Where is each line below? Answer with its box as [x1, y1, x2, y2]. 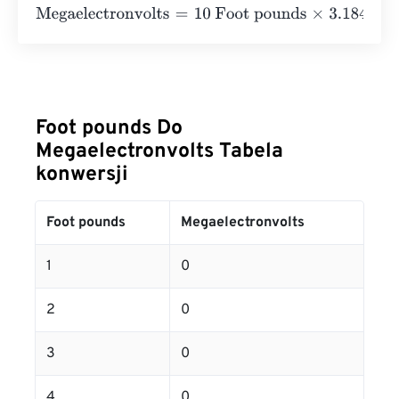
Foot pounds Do [36, 116, 183, 142]
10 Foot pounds [163, 5, 260, 24]
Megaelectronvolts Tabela [36, 139, 283, 165]
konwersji [36, 162, 128, 188]
